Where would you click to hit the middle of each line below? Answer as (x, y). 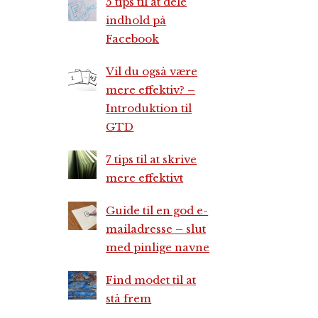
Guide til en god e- (157, 210)
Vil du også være (152, 71)
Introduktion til (149, 108)
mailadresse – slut (156, 229)
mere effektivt (145, 178)
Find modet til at (151, 280)
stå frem (129, 298)
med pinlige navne (158, 247)
